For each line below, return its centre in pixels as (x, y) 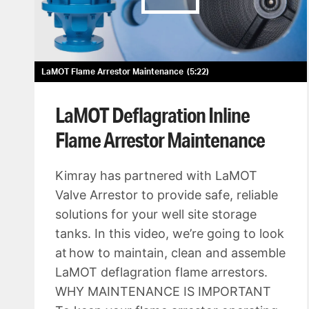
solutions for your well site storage (156, 215)
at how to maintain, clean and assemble (170, 253)
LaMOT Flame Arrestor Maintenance (112, 72)
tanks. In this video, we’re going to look (170, 234)
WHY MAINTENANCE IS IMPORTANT (163, 292)
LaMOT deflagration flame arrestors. (161, 272)
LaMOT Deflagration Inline (152, 115)
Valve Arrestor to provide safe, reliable (167, 195)
